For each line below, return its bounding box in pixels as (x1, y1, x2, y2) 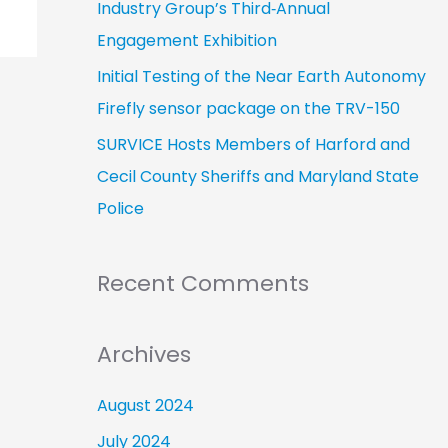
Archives (96, 339, 191, 371)
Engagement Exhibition (96, 28, 277, 52)
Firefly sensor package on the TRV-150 (96, 96, 400, 120)
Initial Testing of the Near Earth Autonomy (96, 64, 426, 88)
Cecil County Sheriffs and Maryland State (96, 164, 419, 188)
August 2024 (96, 394, 194, 418)
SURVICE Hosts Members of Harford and (96, 132, 410, 156)
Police (96, 196, 144, 220)
